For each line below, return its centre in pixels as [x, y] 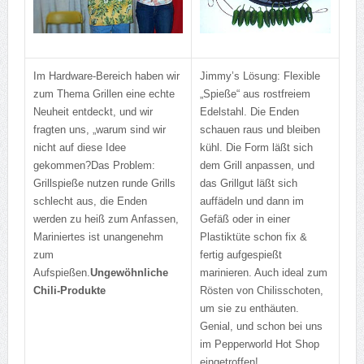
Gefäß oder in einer [245, 219]
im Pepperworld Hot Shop [259, 344]
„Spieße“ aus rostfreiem [255, 94]
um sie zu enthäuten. [249, 309]
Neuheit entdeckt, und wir [93, 112]
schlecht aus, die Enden [90, 201]
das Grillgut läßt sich [248, 184]
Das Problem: [123, 166]
